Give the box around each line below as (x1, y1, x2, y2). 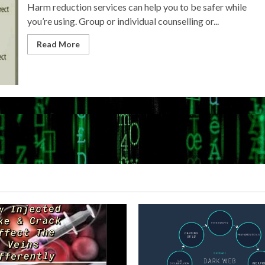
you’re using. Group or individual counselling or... (27, 15, 219, 27)
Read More (36, 39, 80, 49)
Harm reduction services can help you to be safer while (27, 1, 247, 12)
